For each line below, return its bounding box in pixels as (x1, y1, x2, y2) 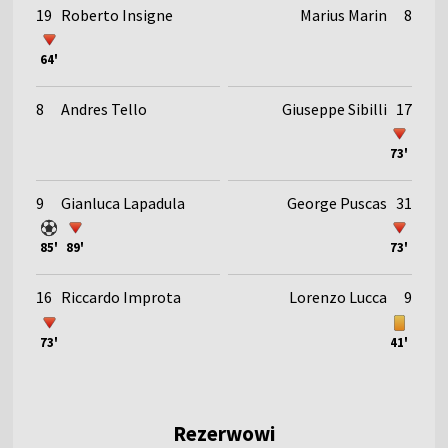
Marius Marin (299, 4, 387, 25)
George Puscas (286, 192, 387, 213)
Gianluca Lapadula (61, 192, 186, 213)
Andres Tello (61, 98, 148, 119)
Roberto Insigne (61, 4, 174, 25)
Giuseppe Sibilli (281, 98, 387, 119)
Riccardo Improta (61, 286, 182, 307)
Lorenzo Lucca (288, 286, 387, 307)
